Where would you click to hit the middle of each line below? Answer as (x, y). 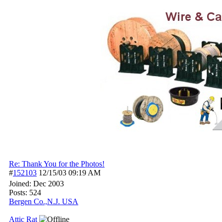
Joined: (21, 184)
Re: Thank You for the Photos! (57, 164)
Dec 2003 (49, 184)
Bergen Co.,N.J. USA (44, 201)
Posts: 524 (25, 193)
